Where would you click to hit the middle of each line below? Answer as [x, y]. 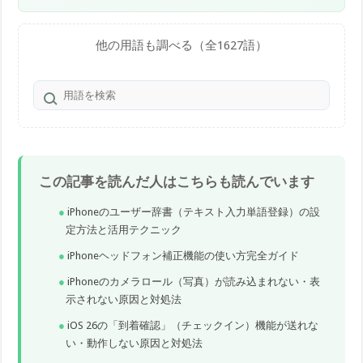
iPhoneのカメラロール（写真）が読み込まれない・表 [194, 282]
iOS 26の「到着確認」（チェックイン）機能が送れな [193, 326]
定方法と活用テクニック [124, 230]
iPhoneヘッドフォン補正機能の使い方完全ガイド [184, 256]
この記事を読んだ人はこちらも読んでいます [177, 182]
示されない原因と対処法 [124, 300]
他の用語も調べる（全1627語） [181, 46]
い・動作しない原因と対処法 [135, 344]
